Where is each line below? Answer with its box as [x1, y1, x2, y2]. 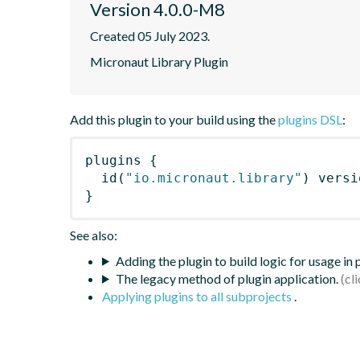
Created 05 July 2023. [90, 27, 210, 43]
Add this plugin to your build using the [70, 111, 278, 127]
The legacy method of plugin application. [115, 270, 338, 286]
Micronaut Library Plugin [90, 53, 228, 69]
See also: [70, 227, 117, 243]
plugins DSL [278, 111, 342, 127]
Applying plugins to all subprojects [102, 288, 294, 304]
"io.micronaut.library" [125, 170, 302, 186]
